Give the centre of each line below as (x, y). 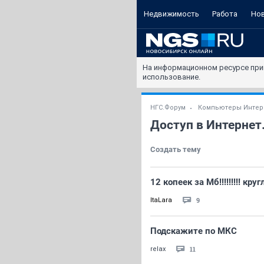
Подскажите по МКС (194, 231)
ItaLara (161, 200)
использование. (171, 77)
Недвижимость (171, 14)
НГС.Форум (168, 108)
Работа (225, 14)
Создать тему (176, 149)
